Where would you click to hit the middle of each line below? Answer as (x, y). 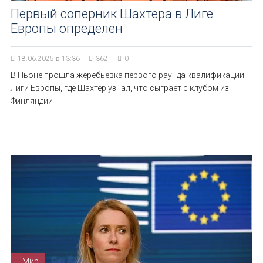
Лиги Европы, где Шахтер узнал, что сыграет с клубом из (120, 88)
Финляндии (32, 101)
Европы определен (67, 28)
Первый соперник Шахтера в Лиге (112, 14)
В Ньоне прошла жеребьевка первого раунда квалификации (127, 75)
